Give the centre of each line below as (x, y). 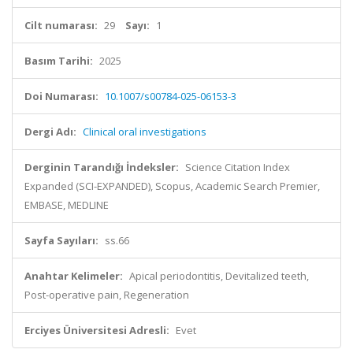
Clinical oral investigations (145, 132)
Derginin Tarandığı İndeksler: (102, 167)
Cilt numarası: (61, 25)
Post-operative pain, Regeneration (107, 295)
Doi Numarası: (61, 96)
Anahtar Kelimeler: (74, 276)
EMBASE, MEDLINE (67, 205)
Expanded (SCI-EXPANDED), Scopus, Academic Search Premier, (172, 186)
